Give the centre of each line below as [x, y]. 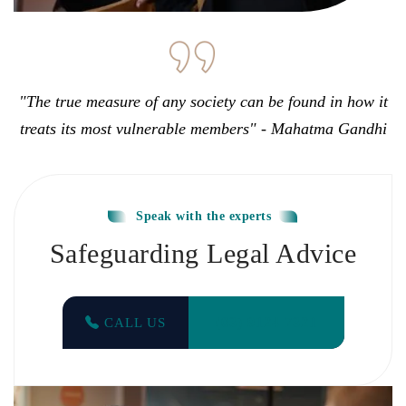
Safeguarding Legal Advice [203, 253]
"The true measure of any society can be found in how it [203, 101]
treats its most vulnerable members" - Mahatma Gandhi [203, 128]
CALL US [132, 322]
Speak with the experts [203, 216]
